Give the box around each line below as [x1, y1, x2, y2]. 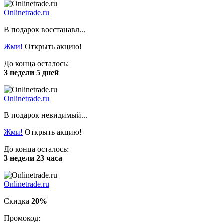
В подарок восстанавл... [4, 25, 85, 34]
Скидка [4, 196, 31, 205]
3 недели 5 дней [4, 68, 59, 77]
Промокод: [4, 213, 40, 222]
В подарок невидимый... [4, 111, 87, 119]
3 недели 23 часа [4, 153, 62, 162]
